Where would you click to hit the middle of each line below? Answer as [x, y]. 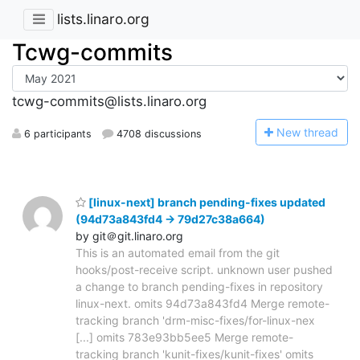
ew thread [312, 132]
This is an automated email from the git [178, 252]
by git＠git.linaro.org [129, 235]
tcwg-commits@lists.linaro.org [109, 102]
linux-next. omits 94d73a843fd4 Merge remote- [202, 303]
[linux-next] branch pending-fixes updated [206, 202]
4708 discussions [158, 133]
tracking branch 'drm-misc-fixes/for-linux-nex [195, 320]
